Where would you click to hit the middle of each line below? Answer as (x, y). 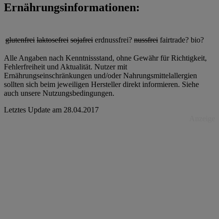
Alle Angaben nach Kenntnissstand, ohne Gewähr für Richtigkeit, (105, 58)
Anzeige (202, 119)
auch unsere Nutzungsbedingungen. (59, 93)
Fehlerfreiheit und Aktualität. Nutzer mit (66, 67)
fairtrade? (174, 40)
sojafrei (82, 40)
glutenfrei (20, 40)
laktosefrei (53, 40)
